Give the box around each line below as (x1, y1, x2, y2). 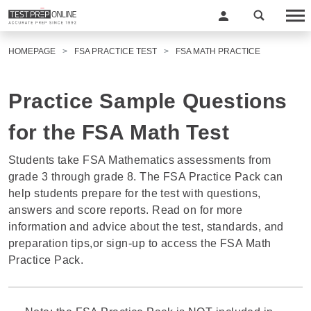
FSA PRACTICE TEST (74, 47, 157, 56)
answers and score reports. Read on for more (8, 204, 243, 216)
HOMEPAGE (8, 47, 56, 56)
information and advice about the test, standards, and (8, 221, 284, 233)
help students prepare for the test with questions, (8, 187, 261, 199)
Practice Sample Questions (8, 90, 288, 112)
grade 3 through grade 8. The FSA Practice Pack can (8, 171, 283, 183)
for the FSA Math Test (8, 121, 230, 144)
